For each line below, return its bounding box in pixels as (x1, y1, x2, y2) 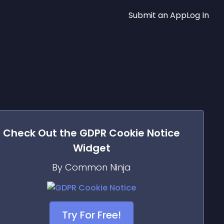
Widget (72, 141, 110, 155)
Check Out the (3, 126, 79, 140)
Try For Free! (62, 208, 121, 222)
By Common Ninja (52, 161, 131, 173)
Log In (186, 9, 209, 21)
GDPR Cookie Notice (79, 126, 180, 140)
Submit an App (128, 9, 186, 21)
